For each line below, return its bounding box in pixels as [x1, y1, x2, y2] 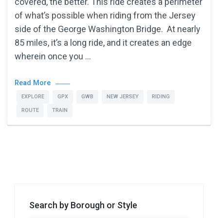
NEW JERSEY [107, 93, 139, 100]
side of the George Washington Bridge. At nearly [15, 23, 200, 34]
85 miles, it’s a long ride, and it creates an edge [15, 37, 192, 48]
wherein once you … [15, 51, 91, 61]
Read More [15, 78, 51, 87]
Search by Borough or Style [29, 200, 137, 210]
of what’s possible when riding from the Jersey [15, 10, 196, 20]
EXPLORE [21, 93, 44, 100]
